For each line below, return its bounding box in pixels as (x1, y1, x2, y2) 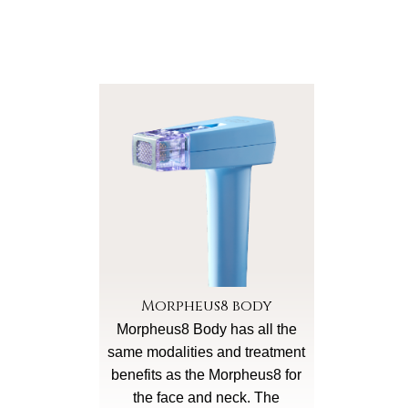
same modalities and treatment (107, 343, 305, 360)
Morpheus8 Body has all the (116, 321, 297, 337)
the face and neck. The (133, 389, 280, 405)
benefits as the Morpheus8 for (111, 366, 301, 382)
